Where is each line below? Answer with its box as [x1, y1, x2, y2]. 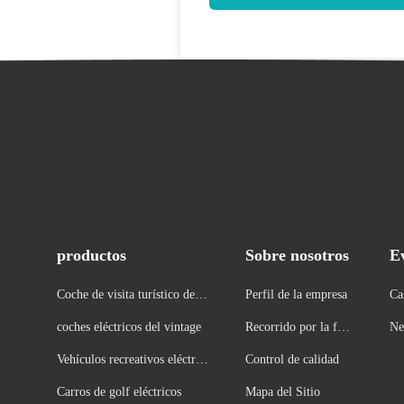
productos [57, 246, 126, 264]
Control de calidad [244, 353, 339, 366]
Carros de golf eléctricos [57, 385, 181, 399]
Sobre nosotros [244, 246, 349, 264]
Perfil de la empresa [244, 288, 347, 301]
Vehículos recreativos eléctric [57, 353, 205, 366]
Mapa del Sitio [244, 385, 320, 399]
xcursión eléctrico [57, 311, 147, 325]
